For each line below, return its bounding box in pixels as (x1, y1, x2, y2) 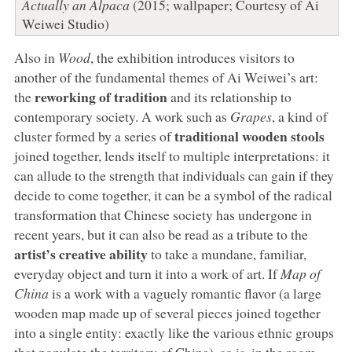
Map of (280, 263, 321, 283)
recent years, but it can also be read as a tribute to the (13, 224, 308, 244)
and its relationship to (167, 86, 291, 106)
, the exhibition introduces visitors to (90, 47, 295, 67)
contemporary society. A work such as (13, 106, 230, 126)
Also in (13, 47, 58, 67)
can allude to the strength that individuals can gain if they (13, 165, 334, 185)
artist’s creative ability (13, 243, 148, 264)
